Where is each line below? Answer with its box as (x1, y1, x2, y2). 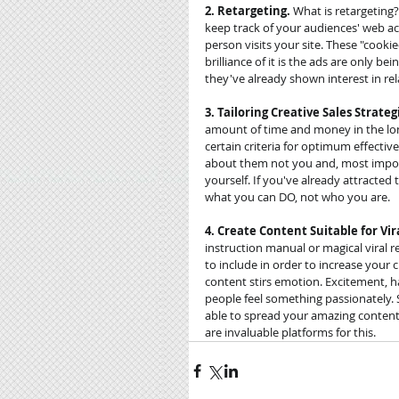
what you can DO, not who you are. (205, 188, 393, 205)
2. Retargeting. (205, 2, 290, 19)
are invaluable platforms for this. (205, 323, 376, 340)
